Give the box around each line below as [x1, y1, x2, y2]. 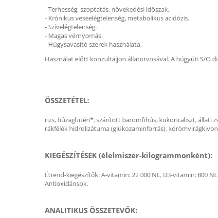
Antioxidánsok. [45, 179, 88, 188]
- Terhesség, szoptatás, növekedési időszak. [45, 5, 169, 14]
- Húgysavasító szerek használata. [45, 40, 142, 49]
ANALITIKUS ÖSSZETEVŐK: [45, 205, 137, 215]
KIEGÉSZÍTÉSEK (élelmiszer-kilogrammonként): [45, 150, 212, 160]
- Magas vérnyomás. [45, 31, 103, 40]
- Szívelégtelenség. [45, 22, 97, 31]
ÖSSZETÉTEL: [45, 95, 89, 105]
